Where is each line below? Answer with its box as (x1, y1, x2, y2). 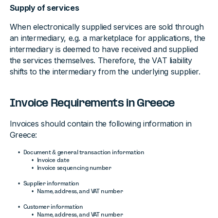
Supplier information (23, 180, 79, 186)
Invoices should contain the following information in (9, 119, 192, 128)
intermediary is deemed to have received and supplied (9, 44, 198, 54)
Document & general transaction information (23, 149, 145, 155)
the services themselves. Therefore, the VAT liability (9, 55, 192, 65)
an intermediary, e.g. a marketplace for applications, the (9, 33, 206, 43)
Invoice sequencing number (36, 164, 111, 171)
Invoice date (36, 157, 70, 163)
